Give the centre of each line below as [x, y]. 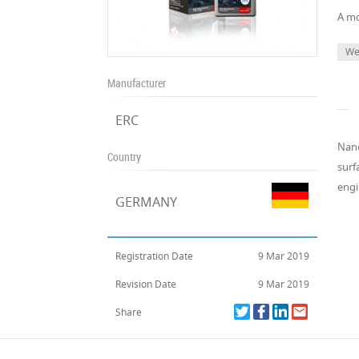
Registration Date [155, 256]
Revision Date [146, 284]
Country [125, 157]
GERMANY [147, 202]
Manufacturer [137, 83]
